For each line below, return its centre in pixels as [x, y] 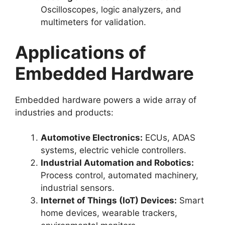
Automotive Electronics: [92, 138]
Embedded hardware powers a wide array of [106, 100]
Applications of [81, 52]
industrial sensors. [78, 188]
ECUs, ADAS [169, 138]
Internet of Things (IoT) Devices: [109, 200]
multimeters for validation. [93, 22]
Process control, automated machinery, [120, 175]
